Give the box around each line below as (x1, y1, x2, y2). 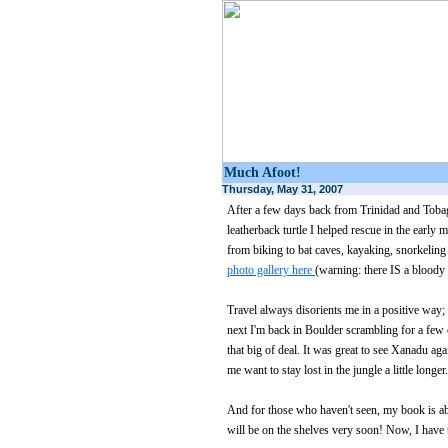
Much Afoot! (224, 165, 301, 180)
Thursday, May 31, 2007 (222, 183, 343, 195)
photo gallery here (227, 263, 315, 277)
